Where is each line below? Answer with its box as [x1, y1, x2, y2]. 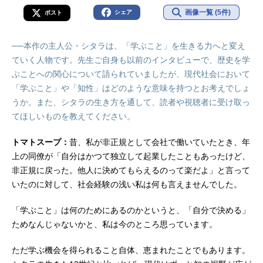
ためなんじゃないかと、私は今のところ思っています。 [12, 220, 217, 230]
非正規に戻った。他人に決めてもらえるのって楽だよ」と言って [12, 166, 250, 176]
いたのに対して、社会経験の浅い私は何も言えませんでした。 [12, 180, 242, 190]
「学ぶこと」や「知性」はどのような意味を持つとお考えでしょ [12, 83, 250, 93]
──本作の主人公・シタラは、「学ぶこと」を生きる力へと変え [12, 41, 245, 51]
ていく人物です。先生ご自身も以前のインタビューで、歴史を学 [12, 55, 250, 65]
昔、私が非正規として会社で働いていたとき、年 [69, 137, 250, 147]
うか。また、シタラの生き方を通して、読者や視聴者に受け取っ [12, 97, 250, 107]
